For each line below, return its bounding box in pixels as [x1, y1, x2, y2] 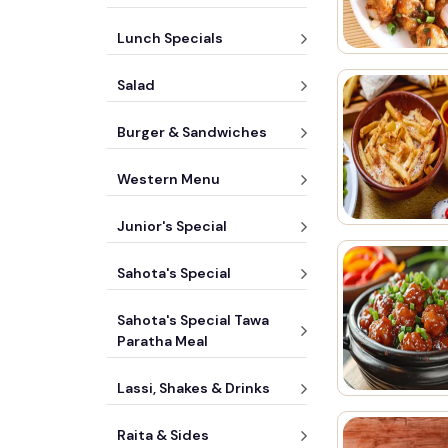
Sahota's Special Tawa [117, 311, 269, 329]
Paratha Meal [117, 332, 208, 350]
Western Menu [117, 170, 220, 188]
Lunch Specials [117, 29, 223, 47]
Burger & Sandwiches [117, 123, 267, 141]
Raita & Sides [117, 426, 209, 444]
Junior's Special [117, 217, 227, 235]
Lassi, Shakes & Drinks [117, 379, 270, 397]
